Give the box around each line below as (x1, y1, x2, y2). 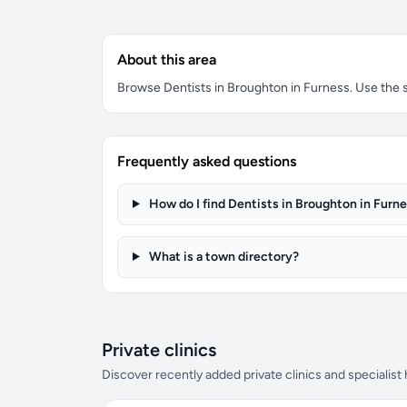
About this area (117, 51, 216, 68)
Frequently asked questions (117, 153, 296, 170)
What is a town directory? (145, 249, 299, 264)
